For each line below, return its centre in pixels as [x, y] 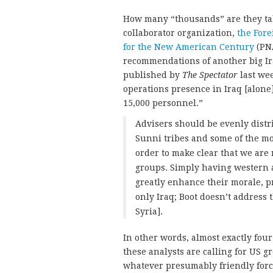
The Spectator [210, 75]
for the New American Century [189, 47]
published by [153, 75]
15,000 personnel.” [163, 103]
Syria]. [149, 211]
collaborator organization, [180, 33]
